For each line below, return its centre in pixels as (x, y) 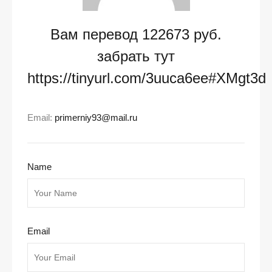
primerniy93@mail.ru (96, 117)
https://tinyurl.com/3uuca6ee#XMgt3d (147, 78)
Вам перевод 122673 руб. (136, 34)
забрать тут (136, 56)
